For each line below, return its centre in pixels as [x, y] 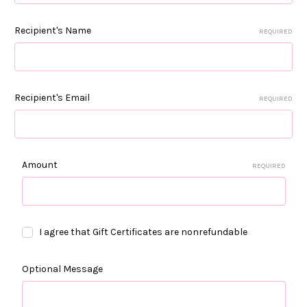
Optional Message [62, 269]
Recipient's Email [52, 98]
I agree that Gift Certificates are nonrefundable [144, 232]
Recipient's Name [53, 30]
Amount [39, 165]
